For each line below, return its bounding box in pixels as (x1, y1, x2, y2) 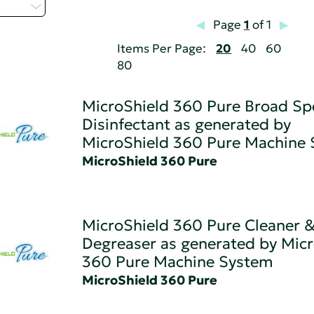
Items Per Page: (117, 41, 207, 57)
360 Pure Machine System (81, 252, 273, 272)
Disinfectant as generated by (81, 115, 291, 135)
